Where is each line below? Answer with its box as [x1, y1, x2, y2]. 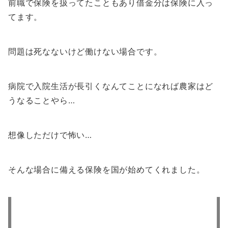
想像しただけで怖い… [8, 130, 92, 140]
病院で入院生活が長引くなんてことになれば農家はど [8, 81, 214, 91]
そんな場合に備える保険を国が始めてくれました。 [8, 164, 205, 175]
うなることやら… [8, 95, 75, 105]
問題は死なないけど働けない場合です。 [8, 46, 162, 56]
